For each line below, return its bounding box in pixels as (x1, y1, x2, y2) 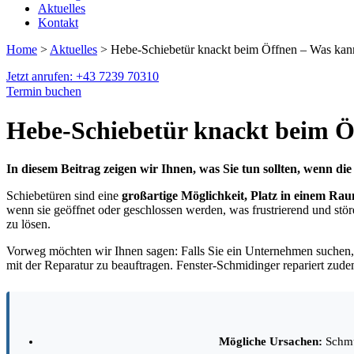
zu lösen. (6, 217, 51, 232)
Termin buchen (6, 85, 81, 99)
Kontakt (38, 16, 78, 30)
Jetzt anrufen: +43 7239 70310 (6, 70, 159, 84)
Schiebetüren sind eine (6, 189, 122, 203)
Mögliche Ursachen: (218, 335, 322, 348)
